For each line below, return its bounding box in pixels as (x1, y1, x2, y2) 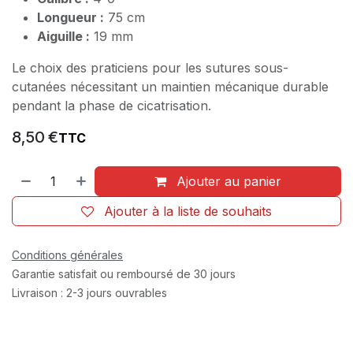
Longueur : (37, 9, 104, 25)
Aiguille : (37, 28, 90, 44)
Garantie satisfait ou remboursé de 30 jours (12, 266, 236, 281)
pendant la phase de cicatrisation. (12, 97, 211, 113)
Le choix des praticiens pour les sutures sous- (12, 59, 288, 76)
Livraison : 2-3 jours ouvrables (12, 285, 167, 299)
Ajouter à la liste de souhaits (104, 203, 272, 219)
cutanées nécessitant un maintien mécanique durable (12, 78, 329, 95)
